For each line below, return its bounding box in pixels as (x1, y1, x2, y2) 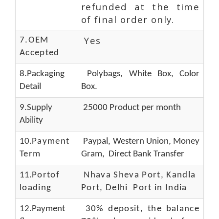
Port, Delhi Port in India (81, 183, 187, 193)
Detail (20, 82, 41, 91)
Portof (32, 171, 60, 180)
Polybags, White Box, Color (81, 69, 199, 79)
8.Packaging (20, 69, 65, 79)
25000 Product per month (81, 103, 181, 112)
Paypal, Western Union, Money (81, 137, 199, 146)
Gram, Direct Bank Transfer (81, 150, 184, 159)
